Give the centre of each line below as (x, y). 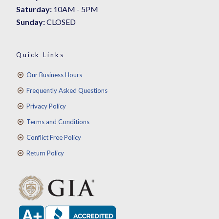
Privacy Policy (46, 106)
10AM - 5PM (75, 9)
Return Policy (45, 153)
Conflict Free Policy (54, 137)
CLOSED (60, 22)
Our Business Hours (55, 75)
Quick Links (40, 55)
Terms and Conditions (58, 122)
